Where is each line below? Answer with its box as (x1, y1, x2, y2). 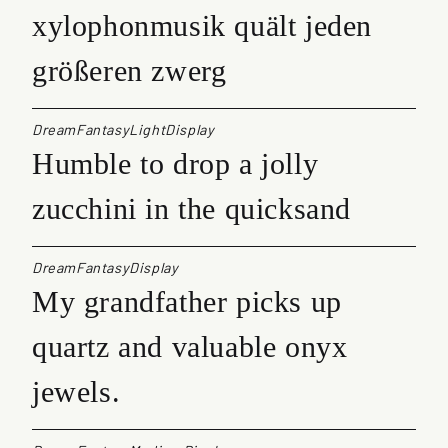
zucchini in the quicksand (32, 191, 351, 225)
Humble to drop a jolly (32, 146, 319, 180)
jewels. (32, 374, 121, 408)
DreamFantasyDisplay (32, 258, 179, 276)
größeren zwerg (32, 53, 227, 87)
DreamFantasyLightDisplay (32, 120, 215, 138)
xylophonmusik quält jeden (32, 8, 372, 42)
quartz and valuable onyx (32, 329, 348, 363)
